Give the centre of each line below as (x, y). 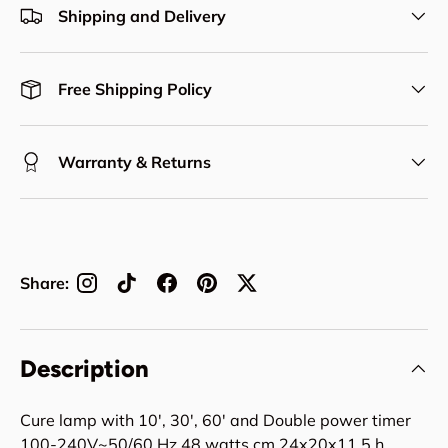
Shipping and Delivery (142, 16)
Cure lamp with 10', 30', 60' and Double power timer (215, 419)
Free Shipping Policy (135, 89)
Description (84, 368)
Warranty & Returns (134, 162)
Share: (44, 283)
